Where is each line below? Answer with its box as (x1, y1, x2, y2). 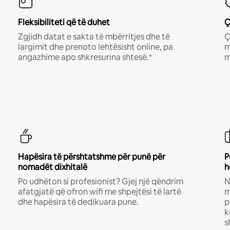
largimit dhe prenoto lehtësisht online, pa (17, 41, 173, 52)
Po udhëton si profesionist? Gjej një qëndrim (17, 176, 183, 187)
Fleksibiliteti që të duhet (17, 16, 110, 28)
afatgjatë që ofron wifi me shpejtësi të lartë (17, 186, 181, 197)
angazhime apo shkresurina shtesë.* (17, 51, 152, 63)
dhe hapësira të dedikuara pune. (17, 196, 139, 207)
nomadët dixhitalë (17, 161, 87, 172)
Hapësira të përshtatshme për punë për (17, 151, 165, 162)
